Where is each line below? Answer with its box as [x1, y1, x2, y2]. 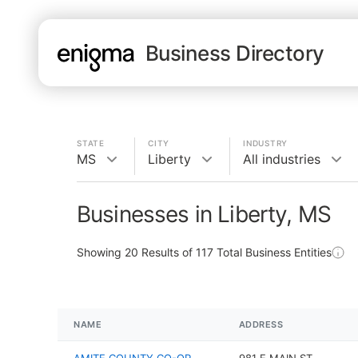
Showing [77, 245, 125, 259]
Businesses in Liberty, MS [77, 201, 331, 228]
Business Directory [145, 40, 324, 66]
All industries [243, 151, 320, 167]
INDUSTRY [243, 138, 288, 148]
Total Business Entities [213, 245, 332, 259]
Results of [138, 245, 196, 259]
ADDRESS [238, 319, 284, 330]
